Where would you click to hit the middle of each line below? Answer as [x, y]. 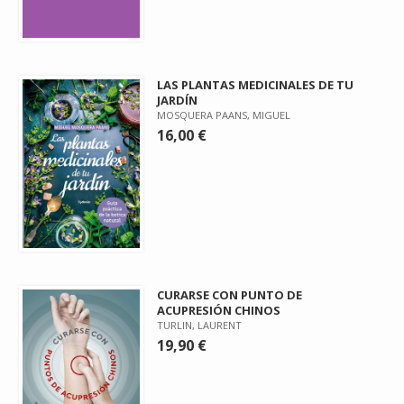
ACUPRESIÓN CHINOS [219, 310]
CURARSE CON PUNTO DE [230, 294]
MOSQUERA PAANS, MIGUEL [224, 115]
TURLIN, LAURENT [200, 325]
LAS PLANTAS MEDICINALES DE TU [256, 85]
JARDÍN [178, 101]
